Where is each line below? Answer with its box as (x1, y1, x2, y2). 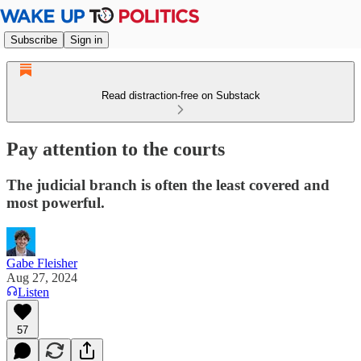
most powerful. (6, 193, 105, 211)
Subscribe (10, 33, 57, 46)
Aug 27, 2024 (6, 270, 77, 284)
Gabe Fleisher (6, 255, 77, 270)
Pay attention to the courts (6, 138, 225, 160)
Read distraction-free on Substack (101, 89, 260, 102)
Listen (18, 284, 49, 299)
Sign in (70, 33, 102, 46)
